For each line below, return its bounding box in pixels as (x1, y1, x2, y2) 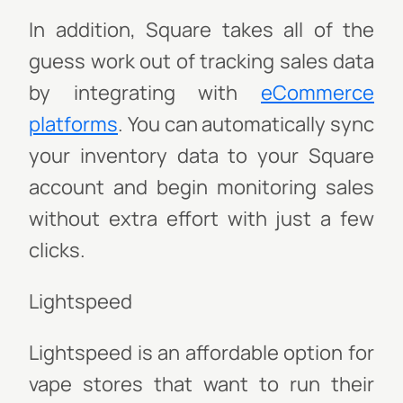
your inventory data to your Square (29, 142, 374, 169)
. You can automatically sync (118, 111, 374, 138)
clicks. (29, 237, 85, 264)
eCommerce (261, 79, 374, 106)
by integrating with (29, 79, 261, 106)
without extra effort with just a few (29, 205, 374, 232)
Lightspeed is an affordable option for (29, 339, 374, 366)
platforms (29, 111, 118, 138)
